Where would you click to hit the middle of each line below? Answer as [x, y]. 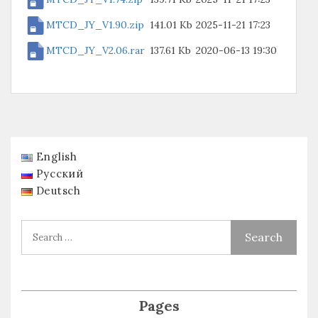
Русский [60, 174]
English [56, 157]
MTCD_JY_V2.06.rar [95, 50]
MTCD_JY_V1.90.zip [95, 24]
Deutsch [58, 191]
